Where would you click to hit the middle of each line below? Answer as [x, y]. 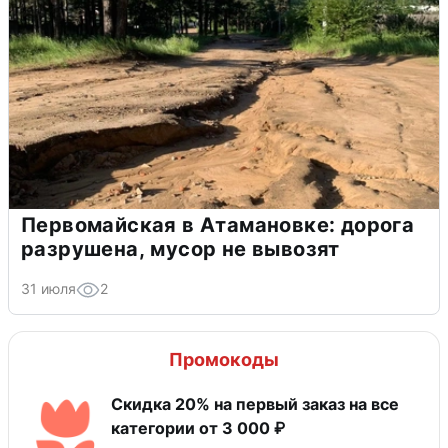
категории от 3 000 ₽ [198, 427]
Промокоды [224, 359]
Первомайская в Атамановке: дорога [218, 224]
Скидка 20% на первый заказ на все [255, 403]
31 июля [48, 288]
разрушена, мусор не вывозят [180, 248]
